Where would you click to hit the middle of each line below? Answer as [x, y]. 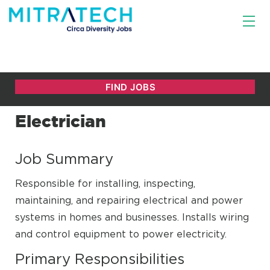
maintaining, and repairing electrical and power [129, 200]
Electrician [61, 121]
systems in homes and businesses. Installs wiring [132, 217]
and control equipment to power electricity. [121, 234]
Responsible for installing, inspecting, [105, 183]
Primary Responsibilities [100, 259]
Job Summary [64, 159]
